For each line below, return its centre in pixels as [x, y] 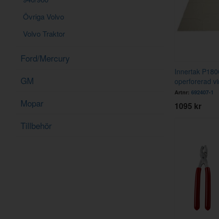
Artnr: [183, 92]
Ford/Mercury [45, 58]
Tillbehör [36, 125]
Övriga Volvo [44, 16]
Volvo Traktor [44, 33]
